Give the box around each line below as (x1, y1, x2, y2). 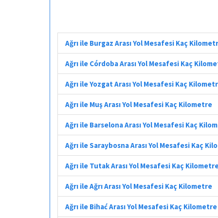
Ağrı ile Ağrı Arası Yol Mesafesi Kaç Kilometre (65, 181, 212, 191)
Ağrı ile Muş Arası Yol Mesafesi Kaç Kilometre (65, 99, 212, 109)
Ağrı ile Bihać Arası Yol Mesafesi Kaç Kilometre (65, 201, 217, 211)
